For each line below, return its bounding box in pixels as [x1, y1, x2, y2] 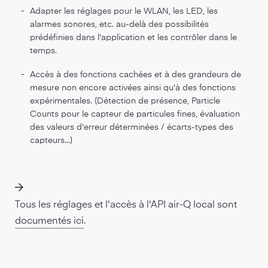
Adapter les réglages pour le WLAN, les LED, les [30, 7, 218, 16]
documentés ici [15, 217, 84, 226]
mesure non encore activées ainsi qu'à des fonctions [30, 84, 236, 92]
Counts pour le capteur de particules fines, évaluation [30, 110, 240, 118]
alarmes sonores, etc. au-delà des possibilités [30, 20, 209, 29]
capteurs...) [30, 136, 72, 145]
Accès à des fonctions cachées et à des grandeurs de [30, 71, 241, 79]
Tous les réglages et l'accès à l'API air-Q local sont [15, 200, 237, 210]
